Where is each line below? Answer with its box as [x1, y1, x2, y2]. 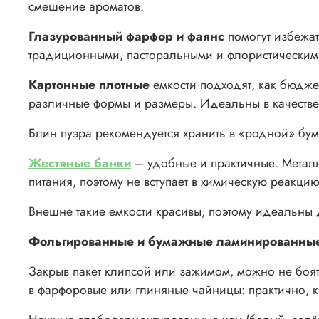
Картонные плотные [28, 75, 150, 95]
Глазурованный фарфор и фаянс [28, 27, 224, 46]
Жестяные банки [28, 154, 131, 173]
